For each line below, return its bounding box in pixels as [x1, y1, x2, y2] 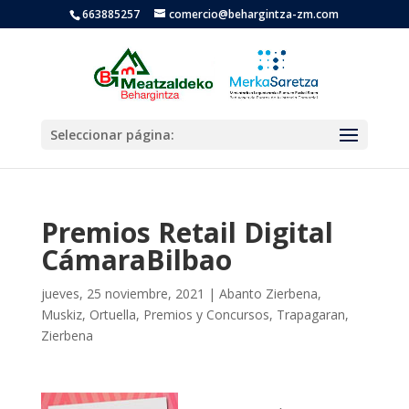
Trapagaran [276, 306, 345, 323]
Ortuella [89, 306, 136, 323]
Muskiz [40, 306, 82, 323]
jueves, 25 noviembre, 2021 [40, 285, 204, 302]
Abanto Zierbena [218, 285, 318, 302]
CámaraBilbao [40, 241, 232, 278]
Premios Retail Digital [40, 214, 333, 251]
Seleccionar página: [49, 126, 174, 143]
